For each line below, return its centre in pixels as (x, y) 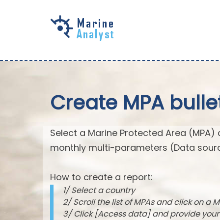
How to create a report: (101, 177)
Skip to (33, 27)
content (34, 56)
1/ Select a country (99, 190)
